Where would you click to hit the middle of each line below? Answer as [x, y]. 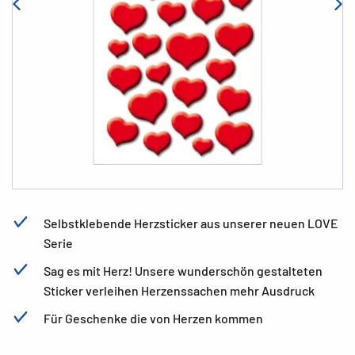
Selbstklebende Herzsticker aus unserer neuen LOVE [191, 223]
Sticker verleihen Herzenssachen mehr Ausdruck [179, 290]
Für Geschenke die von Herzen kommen [153, 318]
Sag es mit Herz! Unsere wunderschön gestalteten [183, 271]
